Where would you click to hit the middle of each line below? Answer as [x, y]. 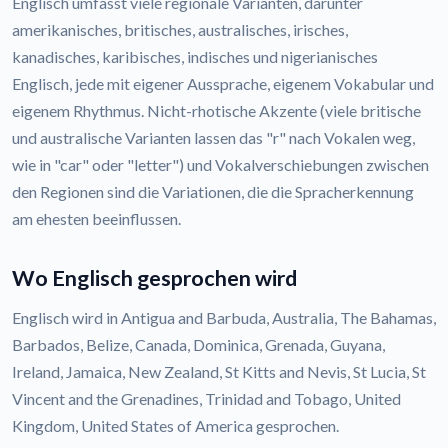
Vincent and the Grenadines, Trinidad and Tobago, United [206, 399]
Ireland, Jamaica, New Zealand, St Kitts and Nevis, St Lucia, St [219, 372]
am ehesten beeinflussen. [96, 219]
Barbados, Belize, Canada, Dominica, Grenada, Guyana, [198, 345]
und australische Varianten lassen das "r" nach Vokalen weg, [213, 138]
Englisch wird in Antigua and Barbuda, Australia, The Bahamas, [224, 318]
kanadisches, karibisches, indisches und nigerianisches [195, 57]
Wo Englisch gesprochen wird [154, 278]
